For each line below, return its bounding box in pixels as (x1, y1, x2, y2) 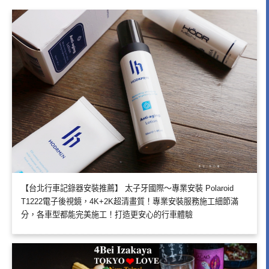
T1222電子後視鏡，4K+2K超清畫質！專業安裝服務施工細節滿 (21, 196, 238, 206)
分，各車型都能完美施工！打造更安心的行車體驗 (21, 210, 193, 219)
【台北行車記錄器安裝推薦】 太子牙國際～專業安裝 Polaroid (21, 183, 234, 193)
